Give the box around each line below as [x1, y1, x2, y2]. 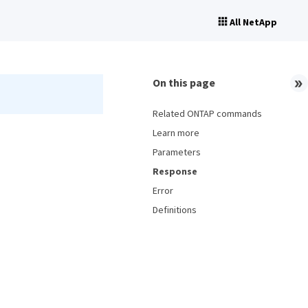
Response [153, 165, 197, 177]
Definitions [153, 203, 197, 216]
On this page [153, 76, 215, 89]
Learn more [153, 126, 199, 139]
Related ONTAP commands [153, 107, 262, 120]
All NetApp [230, 16, 277, 28]
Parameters [153, 146, 201, 158]
